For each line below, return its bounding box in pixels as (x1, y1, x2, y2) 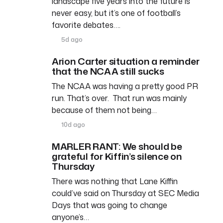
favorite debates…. (52, 19, 120, 30)
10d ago (60, 119, 86, 129)
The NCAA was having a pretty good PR (52, 80, 198, 92)
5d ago (60, 34, 83, 44)
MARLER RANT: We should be (52, 139, 182, 153)
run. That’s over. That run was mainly (52, 92, 187, 104)
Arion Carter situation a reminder (52, 54, 200, 68)
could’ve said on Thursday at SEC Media (52, 187, 199, 199)
